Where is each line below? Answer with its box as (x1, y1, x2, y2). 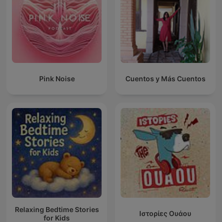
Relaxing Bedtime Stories (14, 205, 99, 214)
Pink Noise (39, 74, 75, 83)
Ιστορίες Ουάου (139, 209, 191, 218)
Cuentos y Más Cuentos (125, 74, 206, 83)
